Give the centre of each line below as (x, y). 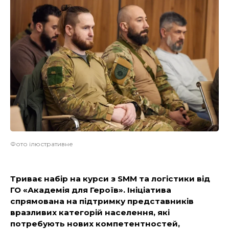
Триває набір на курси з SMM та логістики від (110, 179)
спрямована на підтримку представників (102, 201)
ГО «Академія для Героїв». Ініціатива (91, 190)
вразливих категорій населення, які (90, 213)
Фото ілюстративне (42, 144)
